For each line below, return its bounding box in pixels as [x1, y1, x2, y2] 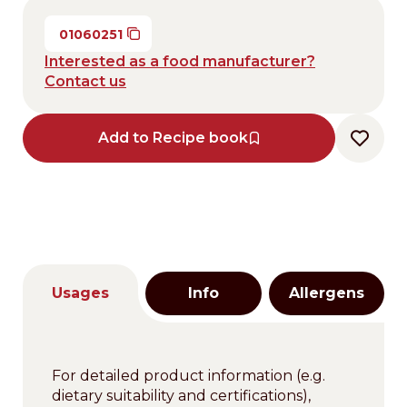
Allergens [288, 284, 364, 302]
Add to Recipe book [97, 129, 248, 146]
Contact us [45, 73, 126, 90]
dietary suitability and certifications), [52, 387, 311, 404]
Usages [52, 284, 110, 302]
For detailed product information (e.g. [52, 367, 325, 384]
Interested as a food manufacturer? [45, 53, 315, 70]
